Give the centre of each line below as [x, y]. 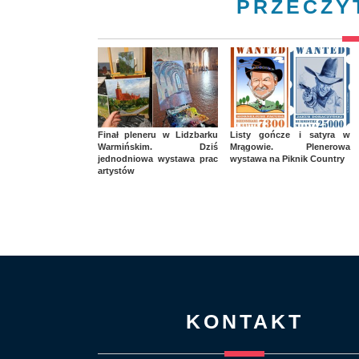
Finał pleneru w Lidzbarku [158, 135]
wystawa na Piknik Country [287, 159]
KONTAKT [244, 322]
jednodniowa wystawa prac [158, 159]
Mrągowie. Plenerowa [290, 147]
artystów [116, 171]
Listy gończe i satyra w [290, 135]
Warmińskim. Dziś [158, 147]
